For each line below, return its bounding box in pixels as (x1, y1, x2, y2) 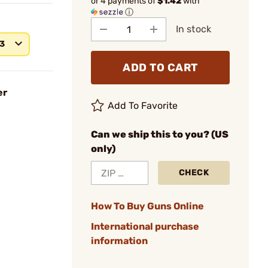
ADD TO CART (123, 61, 198, 74)
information (91, 235, 148, 246)
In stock (176, 23, 211, 35)
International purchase (91, 221, 199, 232)
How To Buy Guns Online (91, 200, 204, 212)
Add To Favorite (108, 100, 178, 111)
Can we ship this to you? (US (91, 129, 229, 140)
